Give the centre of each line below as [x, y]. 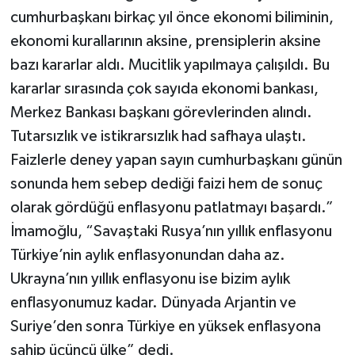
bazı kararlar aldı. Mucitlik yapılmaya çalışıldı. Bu [170, 65]
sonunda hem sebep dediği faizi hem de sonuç [166, 183]
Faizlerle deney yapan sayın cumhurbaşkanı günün [176, 160]
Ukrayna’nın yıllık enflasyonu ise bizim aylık [150, 279]
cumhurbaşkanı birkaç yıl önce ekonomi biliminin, [172, 17]
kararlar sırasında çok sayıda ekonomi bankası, [164, 88]
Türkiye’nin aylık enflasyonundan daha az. [147, 255]
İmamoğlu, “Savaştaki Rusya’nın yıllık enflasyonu [171, 231]
